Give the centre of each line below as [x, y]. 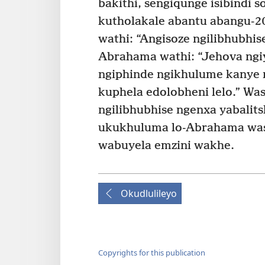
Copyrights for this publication [152, 253]
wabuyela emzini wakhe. [166, 146]
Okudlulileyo [149, 193]
